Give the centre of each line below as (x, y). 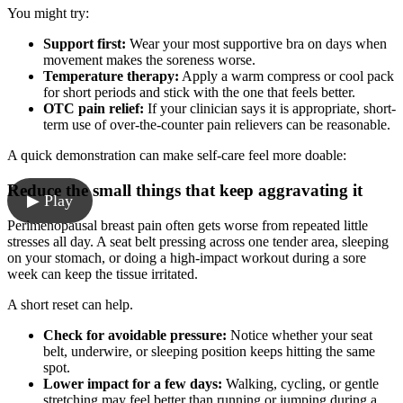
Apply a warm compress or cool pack (287, 76)
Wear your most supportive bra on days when (256, 44)
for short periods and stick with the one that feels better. (199, 93)
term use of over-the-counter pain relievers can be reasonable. (217, 125)
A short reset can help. (70, 304)
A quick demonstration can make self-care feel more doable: (177, 156)
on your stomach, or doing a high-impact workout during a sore (187, 257)
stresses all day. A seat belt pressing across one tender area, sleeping (198, 241)
